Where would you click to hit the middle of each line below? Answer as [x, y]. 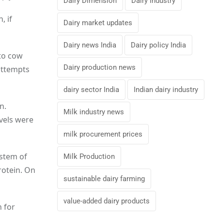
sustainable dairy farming [104, 179]
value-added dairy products [107, 201]
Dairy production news [100, 67]
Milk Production [89, 156]
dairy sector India [91, 90]
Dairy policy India [158, 45]
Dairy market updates [98, 23]
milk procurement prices [103, 134]
